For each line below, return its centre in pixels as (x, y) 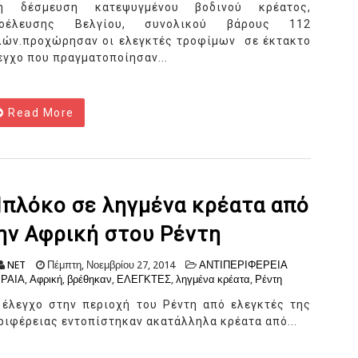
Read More (39, 113)
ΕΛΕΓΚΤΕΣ (144, 280)
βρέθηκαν (89, 280)
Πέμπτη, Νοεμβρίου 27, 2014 (110, 265)
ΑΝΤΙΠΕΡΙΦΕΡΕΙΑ (243, 265)
